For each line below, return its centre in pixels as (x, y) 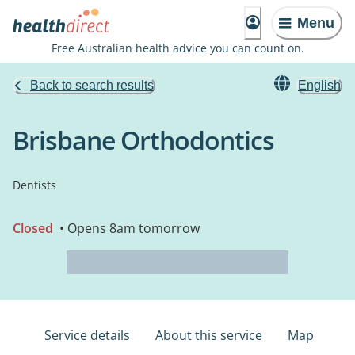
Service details (87, 335)
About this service (209, 335)
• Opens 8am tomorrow (128, 228)
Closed (33, 228)
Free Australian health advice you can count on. (177, 48)
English (319, 85)
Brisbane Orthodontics (143, 140)
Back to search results (92, 85)
